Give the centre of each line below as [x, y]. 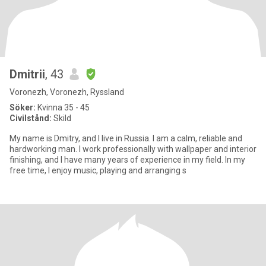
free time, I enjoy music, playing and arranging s [98, 170]
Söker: [23, 107]
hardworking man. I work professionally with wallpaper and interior [133, 149]
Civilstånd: [31, 118]
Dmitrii [27, 74]
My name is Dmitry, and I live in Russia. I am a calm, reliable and [126, 138]
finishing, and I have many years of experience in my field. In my [117, 160]
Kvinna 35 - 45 [63, 107]
